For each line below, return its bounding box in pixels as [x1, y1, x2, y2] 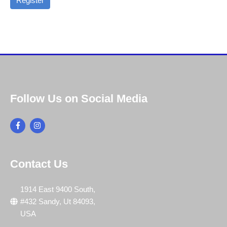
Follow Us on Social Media [10, 92, 147, 105]
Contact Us [10, 157, 68, 170]
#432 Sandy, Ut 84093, [20, 197, 95, 206]
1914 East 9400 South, [20, 185, 95, 194]
